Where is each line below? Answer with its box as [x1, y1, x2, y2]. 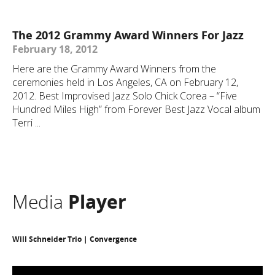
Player [68, 189, 126, 214]
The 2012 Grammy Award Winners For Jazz [12, 28, 244, 43]
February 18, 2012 [12, 42, 98, 56]
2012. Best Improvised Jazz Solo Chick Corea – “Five [12, 89, 237, 103]
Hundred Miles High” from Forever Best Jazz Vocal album [12, 103, 260, 117]
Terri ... [12, 116, 41, 130]
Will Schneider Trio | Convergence [12, 234, 137, 244]
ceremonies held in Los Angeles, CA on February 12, [12, 76, 238, 90]
